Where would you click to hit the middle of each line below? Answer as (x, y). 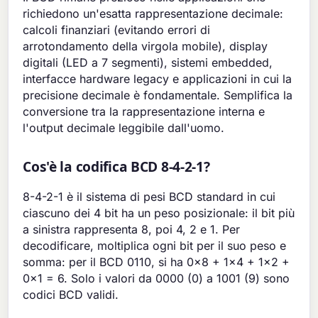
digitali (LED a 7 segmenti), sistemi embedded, (148, 62)
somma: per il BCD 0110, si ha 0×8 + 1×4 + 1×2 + (157, 262)
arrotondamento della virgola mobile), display (146, 46)
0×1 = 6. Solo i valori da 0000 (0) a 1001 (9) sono (157, 278)
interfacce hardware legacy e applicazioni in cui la (158, 78)
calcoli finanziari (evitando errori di (117, 29)
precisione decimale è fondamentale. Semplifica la (158, 95)
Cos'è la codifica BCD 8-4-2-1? (116, 166)
